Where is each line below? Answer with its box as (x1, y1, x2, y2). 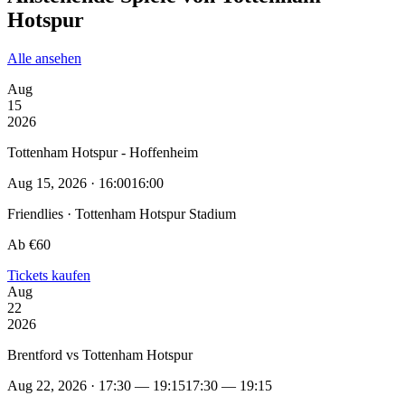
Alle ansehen (7, 50, 81, 66)
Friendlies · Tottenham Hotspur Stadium (7, 205, 236, 221)
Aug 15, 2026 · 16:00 (7, 174, 131, 191)
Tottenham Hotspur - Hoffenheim (7, 144, 198, 160)
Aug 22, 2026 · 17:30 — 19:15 (7, 377, 185, 393)
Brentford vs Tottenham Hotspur (7, 346, 193, 363)
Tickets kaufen (7, 267, 90, 283)
